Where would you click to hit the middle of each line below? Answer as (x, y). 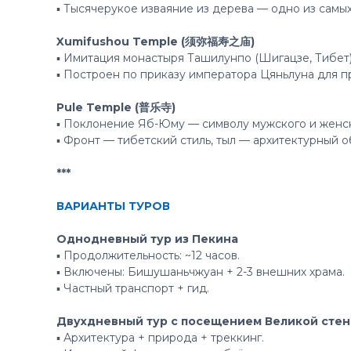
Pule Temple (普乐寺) (116, 107)
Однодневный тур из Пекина (147, 239)
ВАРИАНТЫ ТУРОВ (113, 206)
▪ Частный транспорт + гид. (133, 288)
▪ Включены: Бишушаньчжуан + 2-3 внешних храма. (201, 272)
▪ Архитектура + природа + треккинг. (160, 338)
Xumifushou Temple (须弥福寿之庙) (156, 42)
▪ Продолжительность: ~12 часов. (148, 255)
